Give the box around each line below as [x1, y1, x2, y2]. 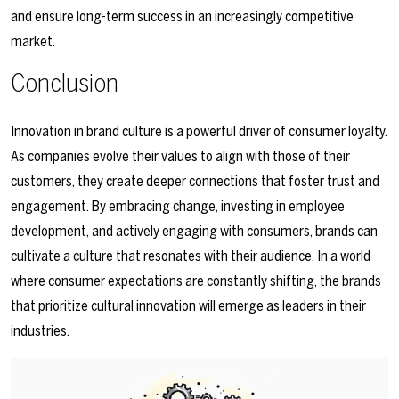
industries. [11, 322, 69, 340]
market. [11, 33, 55, 51]
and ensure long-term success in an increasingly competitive [11, 8, 354, 26]
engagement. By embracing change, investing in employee [11, 198, 345, 216]
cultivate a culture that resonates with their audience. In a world [11, 248, 370, 265]
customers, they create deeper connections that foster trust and [11, 173, 379, 191]
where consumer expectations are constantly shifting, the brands [11, 273, 381, 290]
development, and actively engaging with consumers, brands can [11, 223, 378, 240]
